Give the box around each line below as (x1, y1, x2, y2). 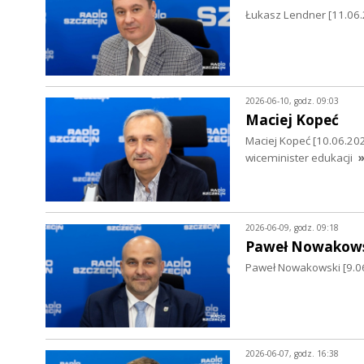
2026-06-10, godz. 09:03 (245, 95, 339, 107)
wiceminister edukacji (245, 150, 353, 166)
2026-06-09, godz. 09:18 (245, 221, 339, 233)
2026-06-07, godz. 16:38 (245, 347, 339, 359)
